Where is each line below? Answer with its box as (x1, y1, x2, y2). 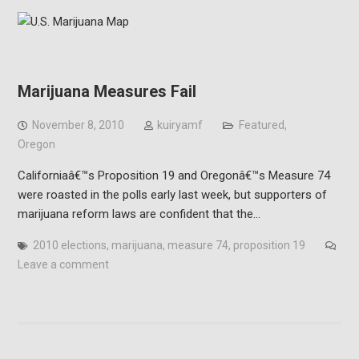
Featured (238, 119, 284, 131)
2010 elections (32, 239, 107, 252)
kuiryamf (156, 119, 203, 131)
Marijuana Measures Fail (17, 82, 196, 101)
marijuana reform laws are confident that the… (17, 207, 260, 221)
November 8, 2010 (31, 119, 124, 131)
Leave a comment (17, 258, 109, 271)
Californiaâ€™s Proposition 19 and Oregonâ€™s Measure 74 (17, 168, 330, 183)
